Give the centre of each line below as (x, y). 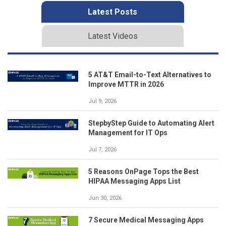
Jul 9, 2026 (102, 101)
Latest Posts (112, 12)
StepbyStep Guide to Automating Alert (151, 123)
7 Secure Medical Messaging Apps (146, 220)
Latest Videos (112, 36)
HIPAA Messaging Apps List (134, 181)
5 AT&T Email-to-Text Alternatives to (150, 74)
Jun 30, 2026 (105, 198)
